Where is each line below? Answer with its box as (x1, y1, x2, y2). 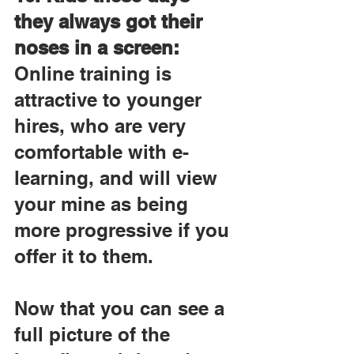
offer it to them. (14, 245, 153, 267)
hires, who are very (14, 115, 191, 137)
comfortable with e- (14, 141, 189, 163)
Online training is (14, 62, 177, 85)
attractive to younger (14, 88, 207, 111)
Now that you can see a (14, 297, 230, 319)
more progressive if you (14, 219, 235, 241)
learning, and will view (14, 167, 223, 189)
